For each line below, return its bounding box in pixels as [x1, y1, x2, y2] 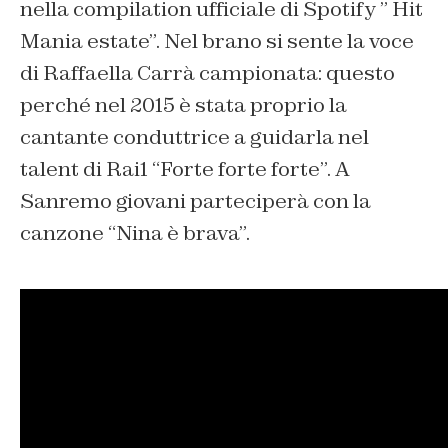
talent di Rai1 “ [20, 155, 160, 182]
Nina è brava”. [116, 219, 250, 246]
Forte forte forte [160, 155, 320, 182]
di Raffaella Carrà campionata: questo [20, 59, 395, 86]
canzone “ [20, 219, 116, 246]
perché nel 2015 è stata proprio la [20, 91, 347, 118]
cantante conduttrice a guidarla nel [20, 123, 369, 150]
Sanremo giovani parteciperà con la [20, 187, 371, 214]
